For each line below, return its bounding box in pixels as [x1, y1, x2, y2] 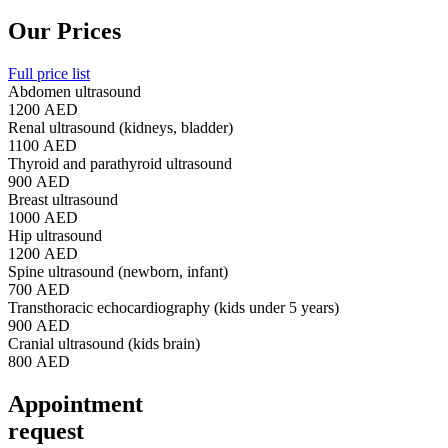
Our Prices [8, 18, 121, 45]
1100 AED [8, 137, 77, 155]
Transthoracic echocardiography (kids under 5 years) [8, 299, 339, 317]
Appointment [8, 391, 143, 418]
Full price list [8, 65, 90, 83]
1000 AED [8, 209, 78, 227]
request [8, 418, 84, 445]
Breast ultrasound [8, 191, 118, 209]
